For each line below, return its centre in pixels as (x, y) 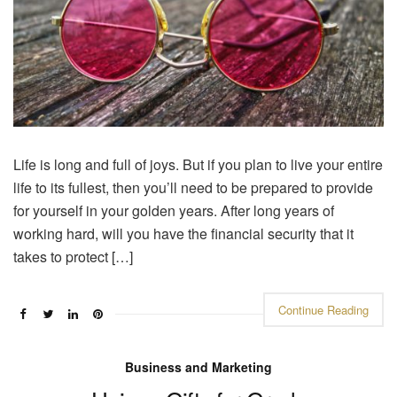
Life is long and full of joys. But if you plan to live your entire (198, 165)
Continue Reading (323, 310)
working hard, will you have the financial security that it (183, 234)
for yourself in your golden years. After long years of (174, 211)
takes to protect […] (73, 257)
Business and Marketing (198, 367)
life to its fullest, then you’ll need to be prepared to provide (193, 188)
